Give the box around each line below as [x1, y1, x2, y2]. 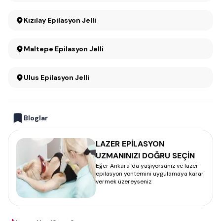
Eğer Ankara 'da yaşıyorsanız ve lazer [96, 162, 198, 170]
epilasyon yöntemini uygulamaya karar [96, 170, 204, 178]
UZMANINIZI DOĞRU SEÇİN [96, 150, 195, 161]
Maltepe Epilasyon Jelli [55, 44, 104, 53]
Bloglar [24, 113, 48, 122]
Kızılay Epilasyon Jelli [47, 16, 96, 25]
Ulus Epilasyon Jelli [24, 73, 89, 82]
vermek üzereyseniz [96, 178, 151, 185]
